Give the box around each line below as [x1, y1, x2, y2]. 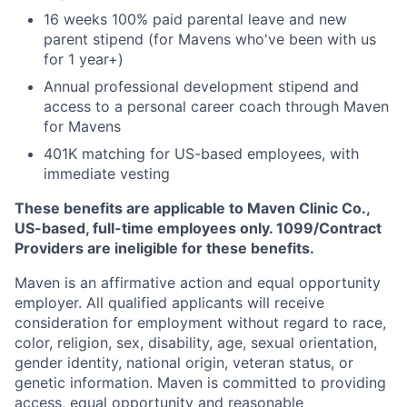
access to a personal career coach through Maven [44, 97, 389, 115]
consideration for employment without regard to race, [15, 313, 386, 332]
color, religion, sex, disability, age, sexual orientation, [15, 333, 377, 352]
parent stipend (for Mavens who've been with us [44, 30, 376, 48]
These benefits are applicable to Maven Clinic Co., [15, 199, 370, 217]
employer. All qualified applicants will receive [15, 293, 324, 312]
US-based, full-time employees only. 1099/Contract [15, 219, 382, 237]
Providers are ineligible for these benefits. [15, 239, 314, 257]
